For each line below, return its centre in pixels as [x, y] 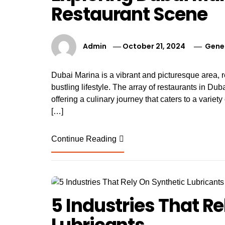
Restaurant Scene [129, 14]
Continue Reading [84, 139]
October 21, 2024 [154, 46]
